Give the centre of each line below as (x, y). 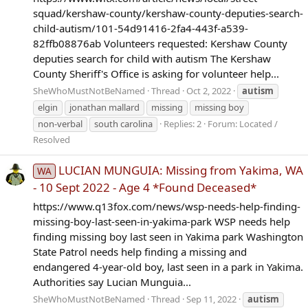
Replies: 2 (183, 124)
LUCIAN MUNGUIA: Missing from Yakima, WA (180, 170)
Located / (258, 124)
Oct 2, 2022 (209, 91)
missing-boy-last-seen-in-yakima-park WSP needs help (162, 222)
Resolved (52, 140)
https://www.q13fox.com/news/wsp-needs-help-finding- (167, 207)
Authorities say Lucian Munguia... (112, 282)
